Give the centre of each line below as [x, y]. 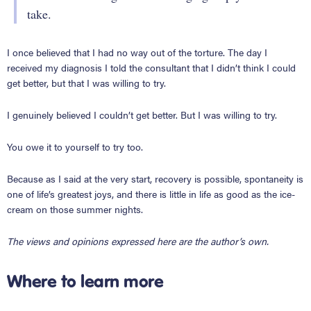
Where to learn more [85, 280]
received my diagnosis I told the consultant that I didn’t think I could [151, 67]
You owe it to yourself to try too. [75, 146]
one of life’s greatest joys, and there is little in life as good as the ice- [151, 193]
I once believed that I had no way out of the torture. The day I [137, 52]
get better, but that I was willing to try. [86, 82]
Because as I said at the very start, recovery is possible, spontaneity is [155, 178]
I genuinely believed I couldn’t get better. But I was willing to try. [142, 114]
